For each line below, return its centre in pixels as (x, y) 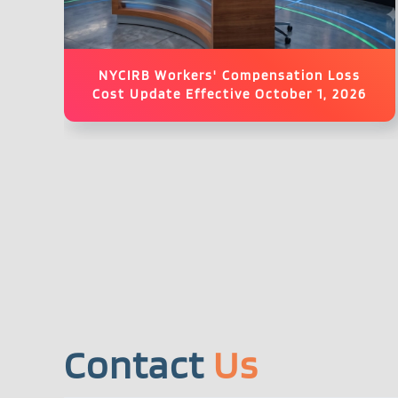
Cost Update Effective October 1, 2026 (230, 95)
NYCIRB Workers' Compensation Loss (230, 76)
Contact (139, 365)
